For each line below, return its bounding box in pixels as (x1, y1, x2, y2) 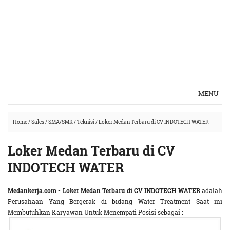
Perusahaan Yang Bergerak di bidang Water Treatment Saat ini (8, 197, 222, 205)
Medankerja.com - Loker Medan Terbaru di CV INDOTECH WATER (8, 186, 200, 195)
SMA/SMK (48, 119, 73, 125)
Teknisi (77, 119, 94, 125)
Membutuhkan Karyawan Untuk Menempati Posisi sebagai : (8, 208, 183, 216)
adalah (200, 186, 223, 195)
